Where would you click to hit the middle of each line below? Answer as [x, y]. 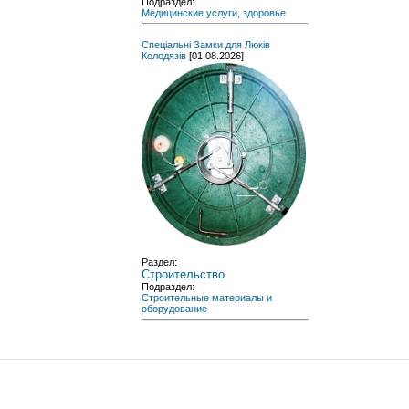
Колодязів [164, 55]
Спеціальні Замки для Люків [206, 44]
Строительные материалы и [207, 297]
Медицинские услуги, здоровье [214, 12]
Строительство [183, 274]
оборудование [174, 308]
